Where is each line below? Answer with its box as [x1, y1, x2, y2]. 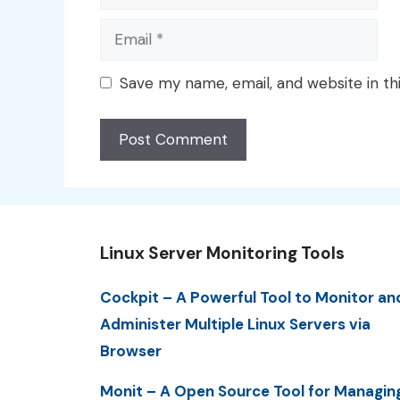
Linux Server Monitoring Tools [100, 242, 345, 265]
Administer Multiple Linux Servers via [100, 314, 371, 335]
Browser [100, 341, 162, 362]
